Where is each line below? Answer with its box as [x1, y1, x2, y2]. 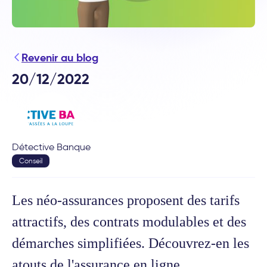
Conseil [19, 156, 42, 165]
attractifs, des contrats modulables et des [12, 213, 246, 229]
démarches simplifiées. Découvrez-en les [12, 235, 249, 251]
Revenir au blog [21, 50, 98, 64]
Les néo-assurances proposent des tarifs [12, 192, 240, 208]
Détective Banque [12, 141, 91, 153]
